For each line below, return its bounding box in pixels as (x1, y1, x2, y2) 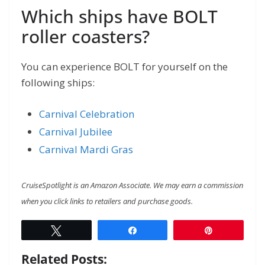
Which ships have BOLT (21, 4, 218, 28)
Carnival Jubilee (39, 125, 112, 139)
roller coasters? (21, 24, 150, 49)
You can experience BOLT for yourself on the (21, 59, 228, 73)
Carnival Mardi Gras (39, 143, 133, 157)
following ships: (21, 75, 97, 89)
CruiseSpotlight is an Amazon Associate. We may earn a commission (21, 180, 243, 191)
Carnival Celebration (39, 107, 134, 121)
